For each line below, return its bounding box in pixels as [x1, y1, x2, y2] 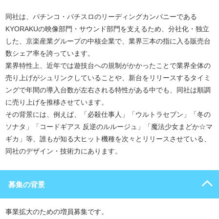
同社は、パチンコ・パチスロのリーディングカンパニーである [5, 13, 197, 21]
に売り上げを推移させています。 [5, 98, 108, 106]
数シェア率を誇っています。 [5, 49, 94, 57]
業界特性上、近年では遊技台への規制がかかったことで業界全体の [5, 62, 211, 69]
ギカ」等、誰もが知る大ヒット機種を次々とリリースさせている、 [5, 135, 211, 143]
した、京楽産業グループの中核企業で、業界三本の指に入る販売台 [5, 37, 211, 45]
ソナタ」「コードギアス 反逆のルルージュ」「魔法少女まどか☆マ [5, 123, 213, 131]
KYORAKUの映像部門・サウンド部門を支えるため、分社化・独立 [5, 25, 209, 33]
